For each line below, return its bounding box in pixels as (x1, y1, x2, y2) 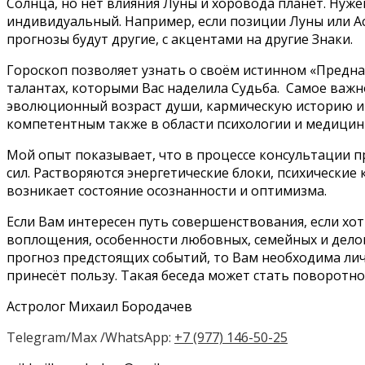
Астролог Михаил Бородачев (7, 297, 192, 316)
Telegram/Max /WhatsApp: (7, 328, 174, 347)
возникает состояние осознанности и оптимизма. (7, 182, 327, 200)
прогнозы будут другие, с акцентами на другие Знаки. (7, 30, 353, 49)
